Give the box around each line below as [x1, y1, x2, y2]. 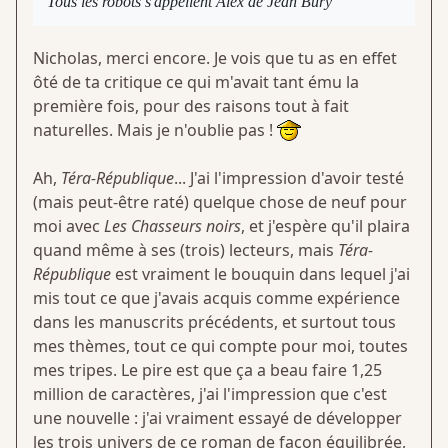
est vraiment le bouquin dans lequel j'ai [111, 263, 410, 286]
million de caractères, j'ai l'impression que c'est [33, 383, 387, 406]
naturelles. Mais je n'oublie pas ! [33, 118, 277, 141]
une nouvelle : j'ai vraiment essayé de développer [33, 407, 402, 430]
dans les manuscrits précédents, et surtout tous [33, 311, 396, 334]
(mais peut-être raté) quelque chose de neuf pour [33, 191, 407, 214]
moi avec [33, 215, 104, 238]
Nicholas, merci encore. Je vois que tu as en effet [33, 46, 397, 69]
